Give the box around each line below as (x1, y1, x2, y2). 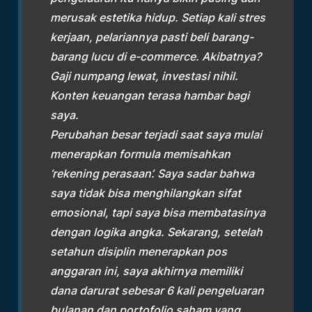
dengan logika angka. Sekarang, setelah (50, 225, 263, 240)
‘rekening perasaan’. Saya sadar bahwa (50, 166, 255, 181)
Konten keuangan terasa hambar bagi (50, 88, 250, 103)
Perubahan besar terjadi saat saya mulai (50, 127, 263, 142)
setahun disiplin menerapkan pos (50, 244, 228, 259)
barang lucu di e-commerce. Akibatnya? (50, 49, 262, 64)
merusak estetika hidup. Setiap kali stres (50, 10, 266, 25)
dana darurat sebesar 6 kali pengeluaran (50, 283, 265, 298)
